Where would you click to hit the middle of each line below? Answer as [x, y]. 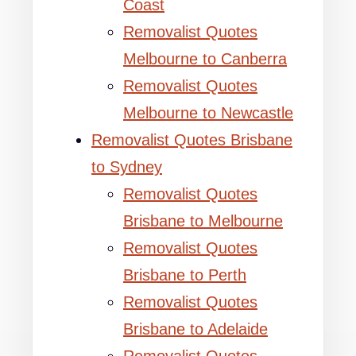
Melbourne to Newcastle [208, 113]
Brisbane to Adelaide [195, 329]
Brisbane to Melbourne [203, 221]
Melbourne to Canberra [205, 59]
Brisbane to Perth [185, 275]
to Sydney [127, 167]
